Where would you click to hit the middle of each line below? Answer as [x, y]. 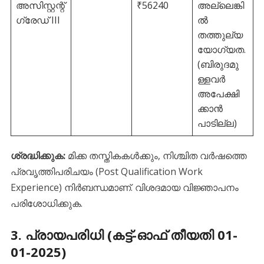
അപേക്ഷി [218, 93]
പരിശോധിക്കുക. [46, 203]
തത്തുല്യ [220, 34]
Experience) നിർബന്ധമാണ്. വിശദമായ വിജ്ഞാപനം [124, 187]
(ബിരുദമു [218, 64]
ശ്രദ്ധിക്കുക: [38, 155]
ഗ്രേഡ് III [38, 20]
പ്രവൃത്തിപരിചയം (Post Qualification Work [106, 171]
